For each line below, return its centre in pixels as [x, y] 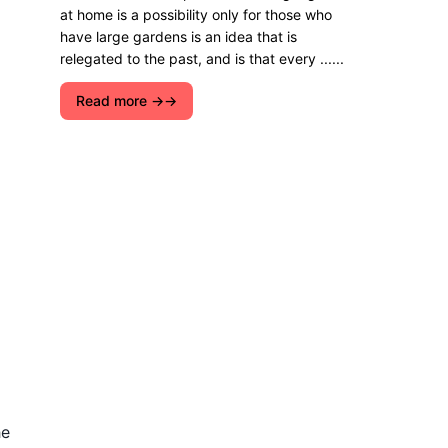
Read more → [120, 100]
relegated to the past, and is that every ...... [202, 58]
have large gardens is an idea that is [178, 36]
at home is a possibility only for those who [196, 14]
